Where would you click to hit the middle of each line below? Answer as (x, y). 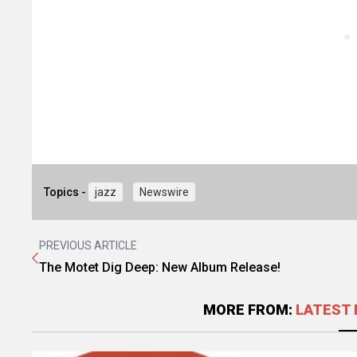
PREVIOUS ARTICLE (88, 245)
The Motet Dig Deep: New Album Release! (160, 267)
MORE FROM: (249, 310)
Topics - (67, 192)
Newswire (165, 192)
